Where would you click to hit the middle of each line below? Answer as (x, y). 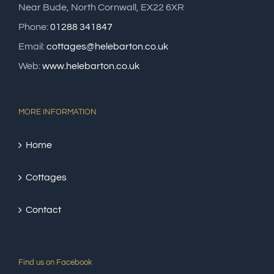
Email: (32, 46)
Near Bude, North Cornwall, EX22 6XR (101, 7)
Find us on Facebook (55, 262)
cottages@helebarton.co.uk (107, 46)
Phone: (34, 27)
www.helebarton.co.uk (91, 66)
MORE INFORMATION (57, 112)
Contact (43, 209)
